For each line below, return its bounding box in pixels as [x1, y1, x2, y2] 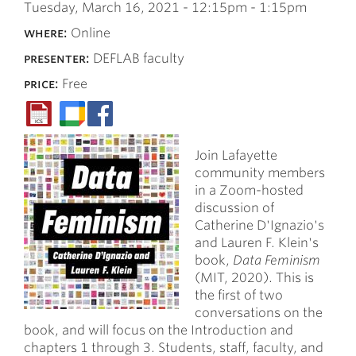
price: [24, 76, 62, 91]
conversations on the [195, 305, 323, 320]
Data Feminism [233, 253, 320, 268]
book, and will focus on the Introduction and [24, 323, 293, 338]
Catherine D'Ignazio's [195, 218, 324, 233]
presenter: [24, 51, 93, 66]
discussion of [195, 200, 274, 215]
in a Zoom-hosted [195, 183, 304, 198]
